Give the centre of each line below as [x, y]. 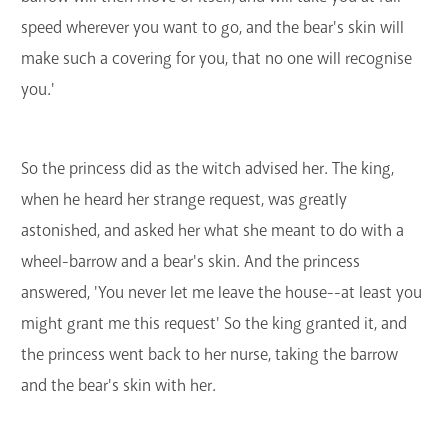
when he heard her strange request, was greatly [184, 200]
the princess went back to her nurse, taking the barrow [209, 355]
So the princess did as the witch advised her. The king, [207, 169]
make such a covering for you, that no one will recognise [216, 59]
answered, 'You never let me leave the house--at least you [221, 293]
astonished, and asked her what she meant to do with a [212, 231]
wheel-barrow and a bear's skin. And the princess [190, 262]
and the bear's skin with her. [118, 386]
